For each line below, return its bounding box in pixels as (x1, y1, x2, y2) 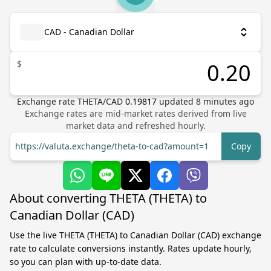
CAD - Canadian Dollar (44, 26, 134, 38)
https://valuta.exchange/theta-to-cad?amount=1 (15, 140, 209, 152)
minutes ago (201, 96, 254, 107)
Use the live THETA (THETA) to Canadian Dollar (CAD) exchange (10, 229, 261, 241)
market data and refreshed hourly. (65, 120, 206, 131)
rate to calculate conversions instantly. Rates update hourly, (10, 243, 252, 254)
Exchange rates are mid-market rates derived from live (24, 108, 247, 119)
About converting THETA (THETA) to (10, 190, 207, 206)
